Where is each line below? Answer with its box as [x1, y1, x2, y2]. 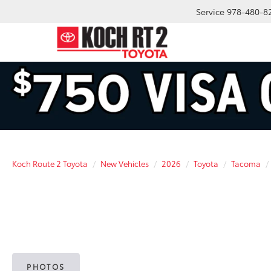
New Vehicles [100, 157, 149, 169]
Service [196, 5, 224, 18]
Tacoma [231, 157, 261, 169]
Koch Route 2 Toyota [12, 157, 88, 169]
